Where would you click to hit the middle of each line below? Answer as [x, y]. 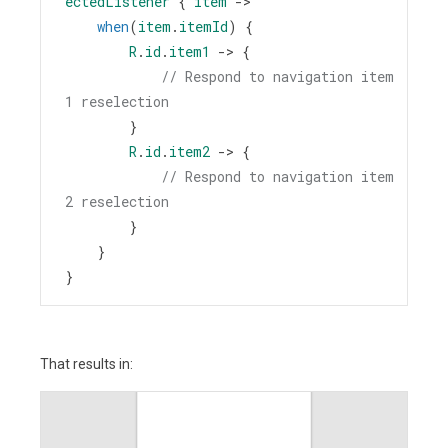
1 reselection [117, 101]
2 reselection [117, 201]
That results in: [86, 364]
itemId [203, 26]
